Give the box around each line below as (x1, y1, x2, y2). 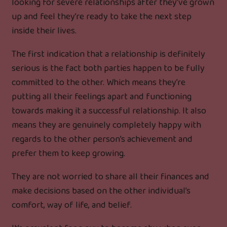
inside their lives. (12, 23, 77, 38)
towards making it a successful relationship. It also (12, 103, 206, 118)
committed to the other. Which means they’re (12, 75, 185, 90)
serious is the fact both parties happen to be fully (12, 61, 205, 75)
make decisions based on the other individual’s (12, 183, 191, 198)
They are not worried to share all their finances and (12, 169, 209, 184)
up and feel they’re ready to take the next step (12, 9, 192, 24)
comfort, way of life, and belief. (12, 198, 132, 212)
